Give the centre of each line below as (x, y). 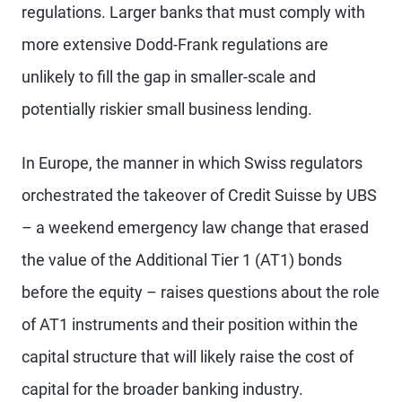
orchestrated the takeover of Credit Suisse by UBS (199, 195)
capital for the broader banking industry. (162, 389)
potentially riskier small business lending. (167, 109)
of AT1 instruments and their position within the (190, 324)
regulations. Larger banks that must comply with (193, 12)
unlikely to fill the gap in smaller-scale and (169, 77)
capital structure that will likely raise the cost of (188, 357)
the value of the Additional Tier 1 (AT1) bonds (182, 260)
